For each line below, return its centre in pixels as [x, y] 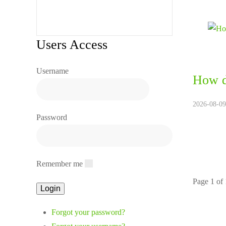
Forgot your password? [88, 212]
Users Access [72, 45]
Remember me [60, 164]
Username [52, 71]
